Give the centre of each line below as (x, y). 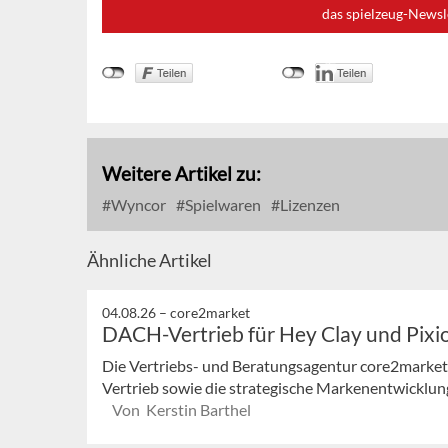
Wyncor (137, 204)
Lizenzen (308, 204)
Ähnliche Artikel (149, 259)
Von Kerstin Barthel (181, 409)
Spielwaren (221, 204)
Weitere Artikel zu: (181, 173)
